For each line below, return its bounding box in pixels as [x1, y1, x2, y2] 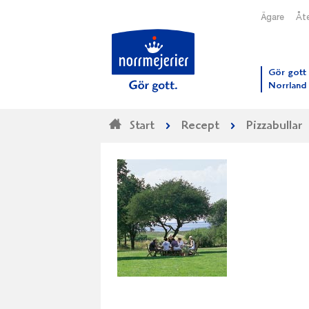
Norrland [268, 81, 306, 91]
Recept [181, 120, 219, 132]
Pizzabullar [246, 120, 302, 132]
